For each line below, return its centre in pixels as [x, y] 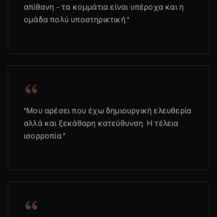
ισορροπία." [45, 136]
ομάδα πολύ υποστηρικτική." [77, 20]
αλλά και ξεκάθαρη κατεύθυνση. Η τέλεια [101, 123]
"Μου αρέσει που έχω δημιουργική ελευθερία [108, 111]
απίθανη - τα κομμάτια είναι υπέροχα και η [104, 7]
